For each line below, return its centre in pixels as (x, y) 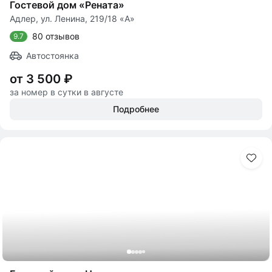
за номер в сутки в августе (66, 92)
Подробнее (136, 109)
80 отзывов (56, 36)
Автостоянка (53, 56)
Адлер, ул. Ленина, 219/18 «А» (72, 19)
